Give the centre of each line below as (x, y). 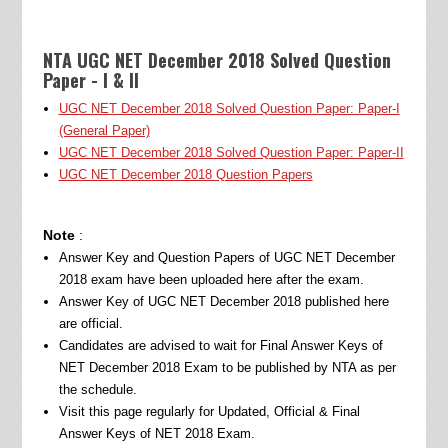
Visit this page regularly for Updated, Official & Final (209, 412)
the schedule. (99, 390)
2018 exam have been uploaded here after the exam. (213, 280)
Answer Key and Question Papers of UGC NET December (226, 258)
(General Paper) (104, 131)
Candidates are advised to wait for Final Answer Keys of (220, 346)
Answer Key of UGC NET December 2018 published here (223, 302)
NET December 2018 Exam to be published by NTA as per (227, 368)
